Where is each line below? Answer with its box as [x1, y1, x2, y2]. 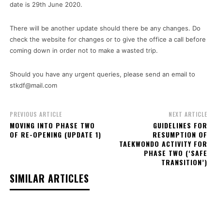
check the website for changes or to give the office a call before [10, 35, 206, 44]
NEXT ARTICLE [168, 110, 207, 119]
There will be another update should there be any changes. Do [10, 24, 201, 32]
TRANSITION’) [161, 157, 207, 168]
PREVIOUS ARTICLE [10, 110, 62, 119]
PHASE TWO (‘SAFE [143, 148, 207, 158]
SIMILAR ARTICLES [10, 171, 89, 186]
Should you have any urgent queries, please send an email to [10, 70, 195, 78]
